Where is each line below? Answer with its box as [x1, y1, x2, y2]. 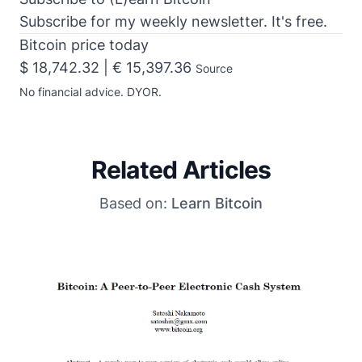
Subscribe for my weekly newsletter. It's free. [19, 13, 327, 30]
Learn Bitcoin [171, 195, 263, 212]
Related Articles [90, 155, 271, 184]
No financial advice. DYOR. [19, 85, 162, 99]
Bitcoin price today [19, 36, 149, 53]
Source [196, 61, 233, 75]
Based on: [99, 195, 171, 212]
